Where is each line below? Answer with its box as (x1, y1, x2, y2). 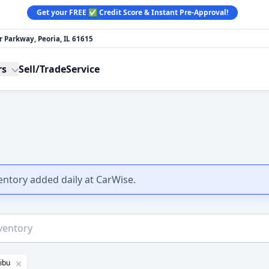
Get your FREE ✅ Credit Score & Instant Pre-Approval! (36, 7, 228, 17)
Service (66, 62, 100, 76)
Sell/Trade (19, 62, 66, 76)
